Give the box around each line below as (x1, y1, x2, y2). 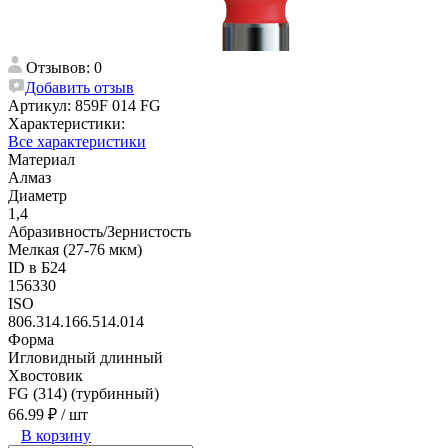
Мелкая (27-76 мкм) (8, 240, 142, 258)
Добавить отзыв (25, 78, 134, 96)
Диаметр (8, 186, 67, 204)
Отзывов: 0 (26, 58, 102, 76)
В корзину (21, 426, 91, 444)
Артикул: (8, 96, 75, 114)
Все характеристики (8, 132, 146, 150)
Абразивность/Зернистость (8, 222, 191, 240)
